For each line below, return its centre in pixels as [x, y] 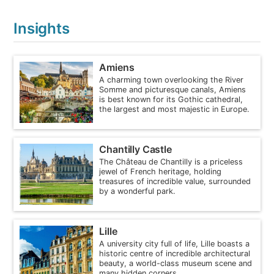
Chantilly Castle [135, 149]
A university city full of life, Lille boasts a [175, 243]
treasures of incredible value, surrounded [175, 181]
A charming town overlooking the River [172, 80]
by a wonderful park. [138, 191]
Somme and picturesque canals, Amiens [173, 89]
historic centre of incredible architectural [175, 253]
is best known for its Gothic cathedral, [171, 99]
